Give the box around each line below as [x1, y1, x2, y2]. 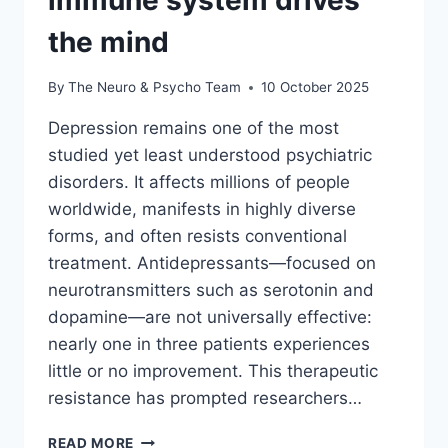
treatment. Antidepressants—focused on [48, 253, 376, 273]
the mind [48, 25, 169, 60]
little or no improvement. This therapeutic [48, 361, 378, 381]
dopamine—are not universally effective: [48, 307, 372, 327]
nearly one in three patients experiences [48, 334, 370, 354]
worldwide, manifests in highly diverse [48, 199, 356, 219]
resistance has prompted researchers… [48, 388, 362, 408]
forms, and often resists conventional [48, 226, 347, 246]
